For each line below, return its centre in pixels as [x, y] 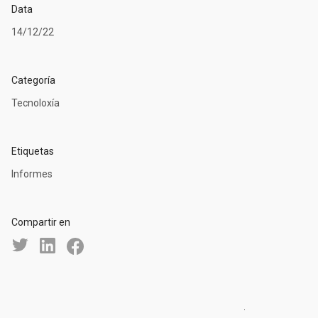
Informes [32, 174]
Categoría [33, 81]
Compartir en [41, 223]
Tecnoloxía [35, 103]
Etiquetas [33, 152]
